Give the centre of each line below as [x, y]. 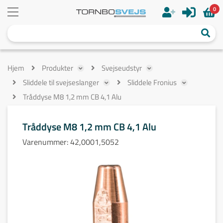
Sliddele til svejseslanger [61, 82]
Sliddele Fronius [152, 82]
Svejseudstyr [122, 68]
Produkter [57, 68]
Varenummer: [46, 142]
